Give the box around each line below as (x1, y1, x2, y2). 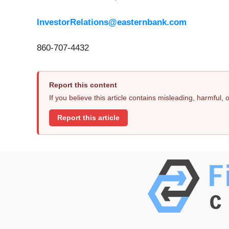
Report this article (57, 113, 120, 122)
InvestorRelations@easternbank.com (37, 17, 187, 28)
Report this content (49, 81, 117, 89)
